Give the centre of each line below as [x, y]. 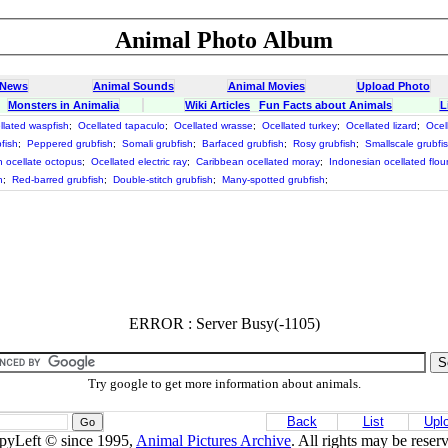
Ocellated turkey [299, 125]
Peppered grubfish [70, 143]
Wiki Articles [217, 105]
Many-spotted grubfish [273, 179]
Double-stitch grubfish [163, 179]
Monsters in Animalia [63, 105]
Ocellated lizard [381, 125]
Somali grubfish [157, 143]
